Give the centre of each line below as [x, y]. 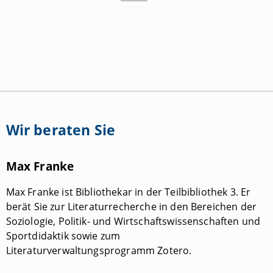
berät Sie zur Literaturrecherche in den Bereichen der [131, 206]
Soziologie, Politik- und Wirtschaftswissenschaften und [133, 221]
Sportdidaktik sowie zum [63, 236]
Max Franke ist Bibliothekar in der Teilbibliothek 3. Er [128, 192]
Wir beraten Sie [60, 130]
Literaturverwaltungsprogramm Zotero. [99, 250]
